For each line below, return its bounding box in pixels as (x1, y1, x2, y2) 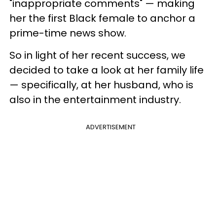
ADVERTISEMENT (85, 122, 136, 132)
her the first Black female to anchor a (9, 11, 195, 25)
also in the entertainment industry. (9, 92, 184, 107)
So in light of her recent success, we (9, 48, 185, 62)
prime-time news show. (9, 26, 129, 40)
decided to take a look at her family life (9, 63, 204, 77)
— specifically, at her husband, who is (9, 77, 193, 92)
